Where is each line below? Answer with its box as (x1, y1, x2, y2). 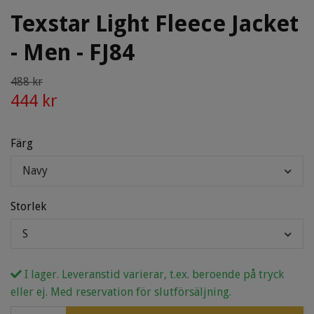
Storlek (11, 199, 46, 213)
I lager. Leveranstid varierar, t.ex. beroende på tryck (22, 268, 284, 282)
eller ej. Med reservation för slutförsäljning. (11, 285, 231, 299)
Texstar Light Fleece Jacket (11, 11, 299, 38)
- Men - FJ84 (11, 39, 135, 67)
